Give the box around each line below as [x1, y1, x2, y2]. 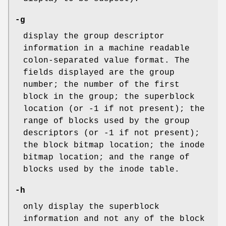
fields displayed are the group [23, 68, 175, 78]
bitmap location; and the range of [23, 153, 190, 162]
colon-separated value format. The [23, 56, 190, 66]
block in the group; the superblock [23, 92, 195, 102]
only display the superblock [23, 202, 159, 212]
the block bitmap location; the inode [23, 141, 205, 150]
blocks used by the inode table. [23, 165, 180, 175]
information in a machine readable [23, 44, 190, 53]
